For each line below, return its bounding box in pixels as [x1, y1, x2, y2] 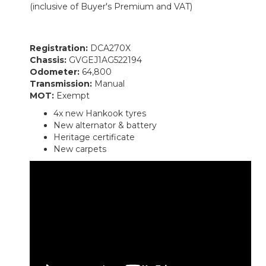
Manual [94, 78, 125, 89]
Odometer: [30, 66, 82, 77]
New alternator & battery [53, 119, 157, 131]
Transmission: [30, 78, 94, 89]
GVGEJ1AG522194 [69, 54, 142, 65]
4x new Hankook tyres [53, 107, 146, 119]
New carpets [53, 143, 106, 154]
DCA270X [90, 42, 131, 53]
